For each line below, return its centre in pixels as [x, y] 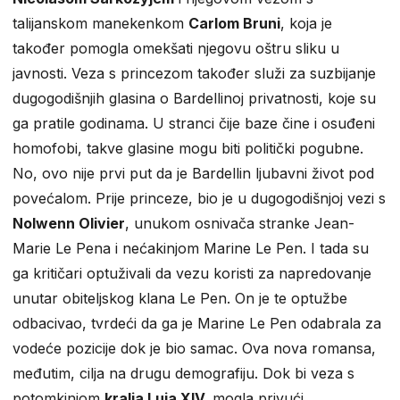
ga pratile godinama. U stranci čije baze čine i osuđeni [194, 124]
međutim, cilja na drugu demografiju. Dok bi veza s [183, 374]
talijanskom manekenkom [100, 24]
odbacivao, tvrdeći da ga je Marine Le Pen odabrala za [197, 324]
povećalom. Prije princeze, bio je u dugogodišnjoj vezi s [199, 199]
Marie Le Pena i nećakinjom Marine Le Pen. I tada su [191, 249]
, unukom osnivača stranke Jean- [240, 224]
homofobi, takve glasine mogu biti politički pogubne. [188, 149]
